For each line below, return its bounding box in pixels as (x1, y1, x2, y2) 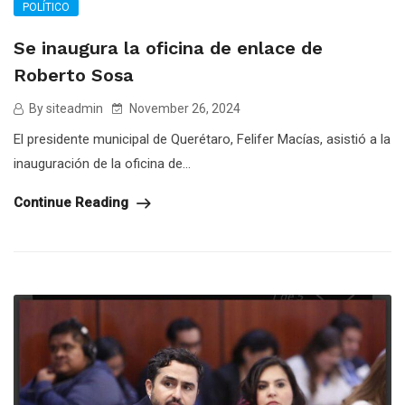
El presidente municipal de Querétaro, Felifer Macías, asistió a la (14, 131, 391, 148)
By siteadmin (26, 101, 103, 117)
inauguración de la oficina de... (14, 155, 191, 173)
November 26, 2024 (127, 101, 240, 117)
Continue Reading (14, 194, 132, 212)
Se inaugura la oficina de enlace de (14, 37, 323, 60)
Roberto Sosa (14, 64, 134, 87)
